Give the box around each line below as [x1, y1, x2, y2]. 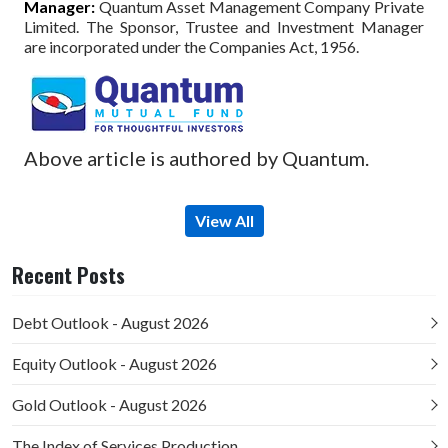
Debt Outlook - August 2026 [12, 312, 209, 332]
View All [194, 211, 254, 231]
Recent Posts [12, 259, 125, 290]
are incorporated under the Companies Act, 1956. [24, 36, 359, 56]
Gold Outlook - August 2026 [12, 394, 207, 414]
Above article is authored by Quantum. [24, 146, 369, 171]
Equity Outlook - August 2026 [12, 353, 217, 373]
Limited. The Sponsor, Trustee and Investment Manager [24, 16, 424, 36]
